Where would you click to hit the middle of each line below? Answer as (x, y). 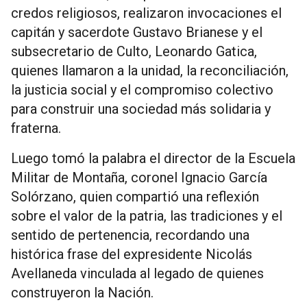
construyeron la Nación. (82, 293)
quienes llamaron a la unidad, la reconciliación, (150, 71)
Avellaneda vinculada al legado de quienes (137, 274)
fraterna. (36, 128)
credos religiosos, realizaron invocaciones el (146, 13)
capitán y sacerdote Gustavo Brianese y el (137, 33)
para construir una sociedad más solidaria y (141, 109)
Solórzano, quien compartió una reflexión (135, 197)
